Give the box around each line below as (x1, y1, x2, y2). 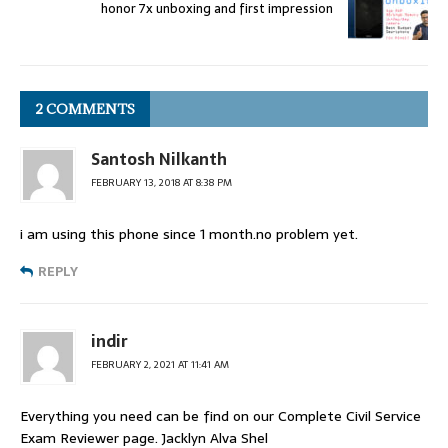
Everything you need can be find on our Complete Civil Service (20, 404, 421, 427)
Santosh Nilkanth (91, 145, 227, 172)
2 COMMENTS (35, 99, 135, 118)
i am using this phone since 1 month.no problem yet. (20, 222, 358, 245)
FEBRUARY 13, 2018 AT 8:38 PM (91, 173, 232, 191)
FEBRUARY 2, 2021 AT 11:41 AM (91, 355, 229, 373)
